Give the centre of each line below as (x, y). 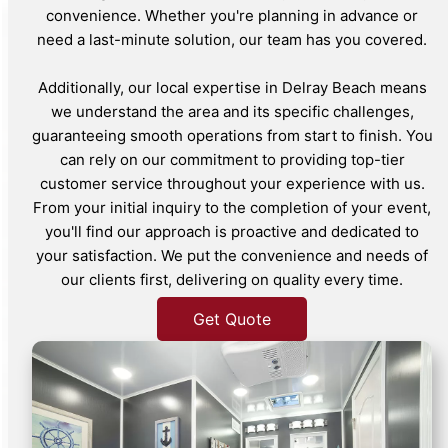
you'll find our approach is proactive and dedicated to (232, 231)
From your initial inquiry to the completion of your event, (232, 207)
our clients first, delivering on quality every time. (232, 279)
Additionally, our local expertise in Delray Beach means (232, 87)
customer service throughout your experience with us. (232, 183)
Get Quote (232, 318)
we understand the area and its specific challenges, (232, 111)
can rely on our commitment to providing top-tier (232, 159)
